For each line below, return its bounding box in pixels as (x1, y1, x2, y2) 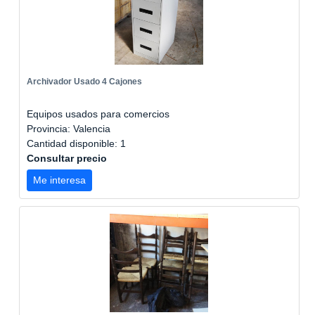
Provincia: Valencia (27, 123, 110, 134)
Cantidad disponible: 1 (27, 138, 129, 149)
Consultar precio (27, 153, 107, 164)
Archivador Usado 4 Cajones (27, 77, 142, 86)
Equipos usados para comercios (27, 108, 169, 120)
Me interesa (33, 174, 86, 186)
